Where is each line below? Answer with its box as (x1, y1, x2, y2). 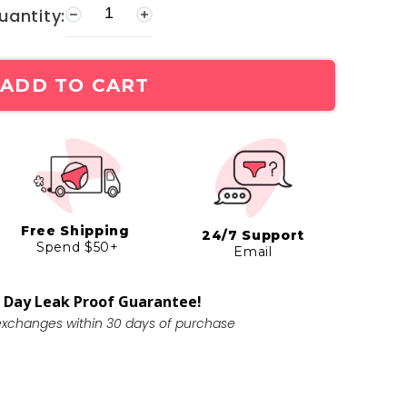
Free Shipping (21, 222, 134, 239)
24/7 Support (201, 227, 304, 244)
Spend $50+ (35, 238, 119, 255)
